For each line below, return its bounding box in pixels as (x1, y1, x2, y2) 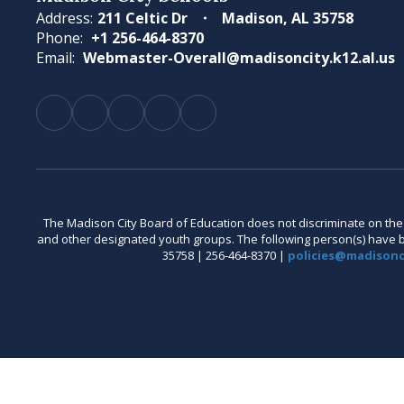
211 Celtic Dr (97, 8, 188, 28)
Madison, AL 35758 (222, 8, 353, 28)
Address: (36, 8, 93, 28)
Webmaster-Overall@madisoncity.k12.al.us (83, 48, 395, 68)
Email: (36, 48, 75, 68)
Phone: (36, 28, 83, 48)
